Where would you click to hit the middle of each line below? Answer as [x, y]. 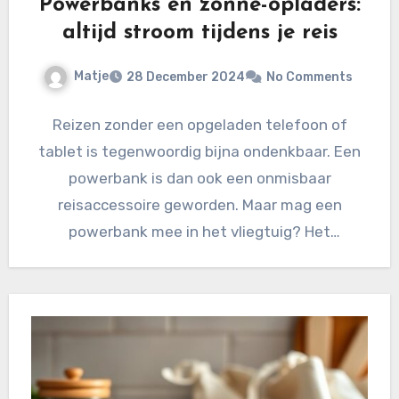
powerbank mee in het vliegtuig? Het [199, 232]
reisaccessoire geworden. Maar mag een [199, 205]
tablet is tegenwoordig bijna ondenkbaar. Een [199, 152]
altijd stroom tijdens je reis [199, 33]
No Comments [309, 77]
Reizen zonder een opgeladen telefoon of [199, 125]
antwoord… [199, 259]
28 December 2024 [185, 77]
